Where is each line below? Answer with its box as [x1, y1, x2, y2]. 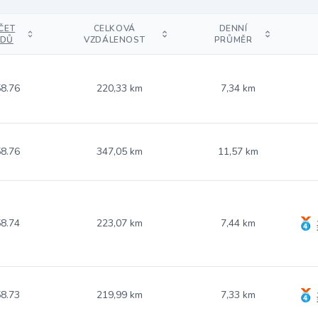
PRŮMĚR [214, 34, 253, 45]
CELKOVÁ [93, 23, 136, 34]
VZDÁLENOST [84, 34, 146, 45]
